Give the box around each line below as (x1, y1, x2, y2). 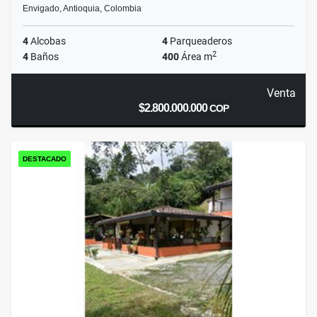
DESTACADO (23, 155, 67, 163)
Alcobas (28, 35, 66, 47)
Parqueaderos (168, 35, 232, 47)
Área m (179, 51, 212, 63)
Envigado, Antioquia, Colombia (23, 4, 142, 14)
